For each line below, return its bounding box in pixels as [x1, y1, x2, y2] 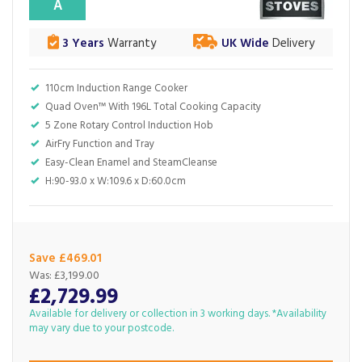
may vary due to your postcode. [29, 320, 174, 337]
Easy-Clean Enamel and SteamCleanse [45, 154, 217, 171]
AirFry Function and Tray [45, 136, 154, 153]
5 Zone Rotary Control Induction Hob [45, 117, 213, 134]
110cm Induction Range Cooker [45, 80, 187, 97]
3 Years [59, 34, 104, 53]
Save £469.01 [29, 249, 102, 268]
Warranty [104, 34, 156, 53]
